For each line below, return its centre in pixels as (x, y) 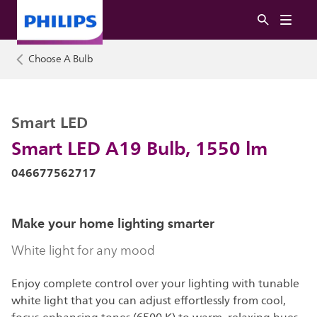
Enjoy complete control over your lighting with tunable (155, 284)
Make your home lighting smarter (115, 223)
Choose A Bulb (61, 59)
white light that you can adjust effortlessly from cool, (149, 301)
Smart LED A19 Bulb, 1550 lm (139, 148)
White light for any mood (85, 250)
